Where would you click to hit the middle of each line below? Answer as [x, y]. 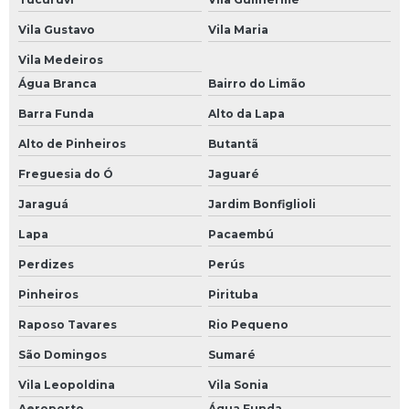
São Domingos [63, 354]
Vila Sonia [238, 384]
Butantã [233, 143]
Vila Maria [238, 29]
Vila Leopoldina [67, 384]
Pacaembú [241, 234]
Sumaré [231, 354]
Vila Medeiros [61, 59]
